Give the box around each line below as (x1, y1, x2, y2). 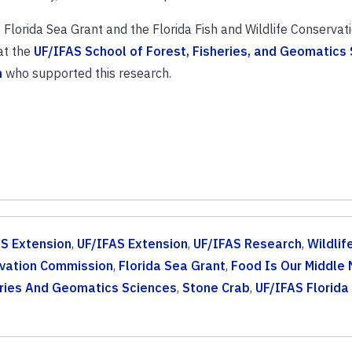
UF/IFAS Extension (76, 235, 188, 251)
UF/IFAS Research (192, 235, 302, 251)
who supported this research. (2, 64, 171, 81)
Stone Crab (181, 279, 250, 295)
